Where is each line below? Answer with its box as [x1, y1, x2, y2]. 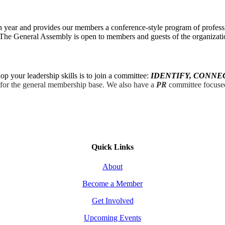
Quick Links [91, 142, 134, 151]
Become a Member [82, 179, 143, 188]
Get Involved [91, 196, 134, 205]
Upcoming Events [84, 213, 141, 222]
